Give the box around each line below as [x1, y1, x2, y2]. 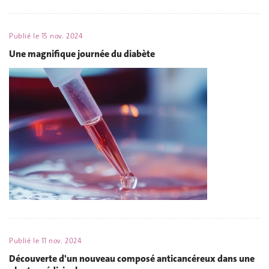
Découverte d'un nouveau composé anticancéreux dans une [9, 252, 255, 265]
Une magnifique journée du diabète [9, 47, 155, 60]
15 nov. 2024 [41, 31, 83, 41]
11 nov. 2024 [41, 235, 82, 246]
